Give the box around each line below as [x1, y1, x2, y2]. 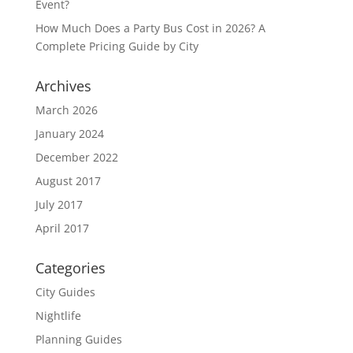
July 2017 [35, 196, 83, 212]
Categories [35, 258, 106, 277]
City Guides [35, 284, 95, 299]
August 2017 [35, 173, 101, 188]
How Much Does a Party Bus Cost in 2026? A [35, 20, 266, 35]
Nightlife [35, 307, 81, 323]
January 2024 [35, 125, 104, 141]
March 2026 [35, 102, 98, 117]
